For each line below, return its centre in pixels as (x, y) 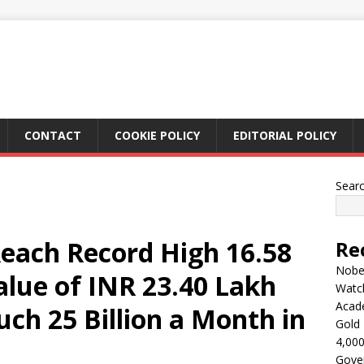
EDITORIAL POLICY (285, 135)
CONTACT (53, 135)
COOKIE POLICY (157, 135)
